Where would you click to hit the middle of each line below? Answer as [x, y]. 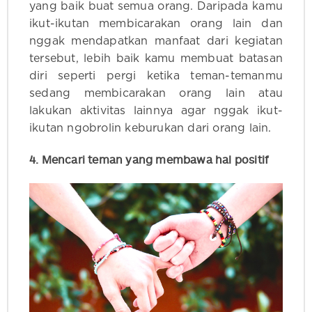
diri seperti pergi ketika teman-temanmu [156, 76]
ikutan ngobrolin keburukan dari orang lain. [150, 128]
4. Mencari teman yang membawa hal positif [152, 160]
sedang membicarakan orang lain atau [156, 94]
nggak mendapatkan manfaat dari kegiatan [156, 41]
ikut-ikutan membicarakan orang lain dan [156, 24]
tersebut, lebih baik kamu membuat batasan [156, 59]
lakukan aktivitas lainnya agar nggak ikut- [156, 111]
